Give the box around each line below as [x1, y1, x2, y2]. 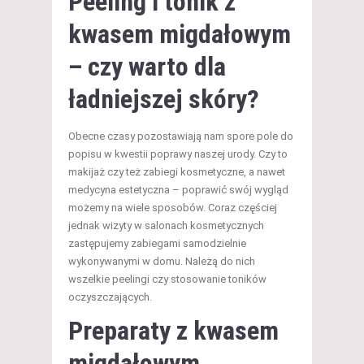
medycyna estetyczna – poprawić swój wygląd [68, 183, 288, 196]
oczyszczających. [68, 290, 152, 303]
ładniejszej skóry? [68, 83, 259, 115]
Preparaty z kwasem [68, 314, 279, 346]
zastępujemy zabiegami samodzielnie [68, 236, 246, 249]
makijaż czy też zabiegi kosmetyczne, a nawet [68, 165, 285, 178]
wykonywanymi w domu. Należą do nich [68, 254, 255, 267]
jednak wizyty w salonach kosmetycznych [68, 219, 264, 232]
